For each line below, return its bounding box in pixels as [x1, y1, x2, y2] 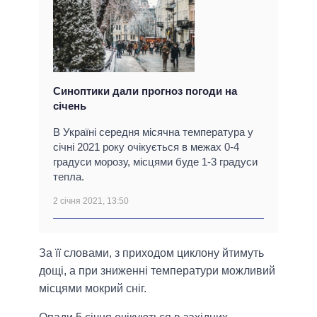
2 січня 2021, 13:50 [53, 195, 129, 206]
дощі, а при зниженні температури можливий [39, 264, 275, 277]
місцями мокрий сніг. [39, 282, 146, 294]
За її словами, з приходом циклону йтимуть [39, 246, 264, 259]
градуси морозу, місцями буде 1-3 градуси [53, 155, 258, 168]
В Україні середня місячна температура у [53, 125, 253, 138]
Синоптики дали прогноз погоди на [53, 84, 237, 97]
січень [53, 99, 86, 112]
